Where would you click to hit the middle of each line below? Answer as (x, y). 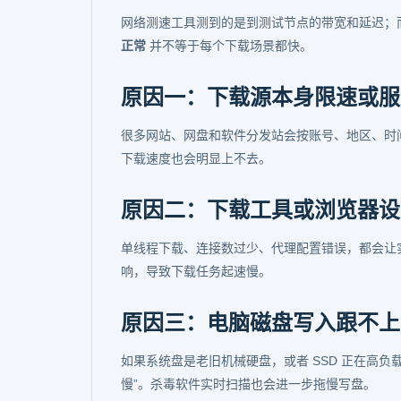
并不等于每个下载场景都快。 (229, 46)
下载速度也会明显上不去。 (196, 158)
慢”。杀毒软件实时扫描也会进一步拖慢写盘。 (248, 384)
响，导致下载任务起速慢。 (196, 271)
